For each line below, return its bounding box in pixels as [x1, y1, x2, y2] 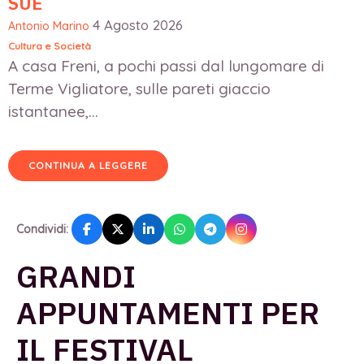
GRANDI [16, 255, 136, 296]
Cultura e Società [8, 40, 91, 53]
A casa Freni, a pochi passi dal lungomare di [8, 56, 324, 76]
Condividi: [16, 221, 68, 236]
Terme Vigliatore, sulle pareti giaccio [8, 79, 271, 99]
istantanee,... [8, 102, 98, 122]
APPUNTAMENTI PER [16, 292, 319, 332]
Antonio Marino [8, 19, 89, 34]
